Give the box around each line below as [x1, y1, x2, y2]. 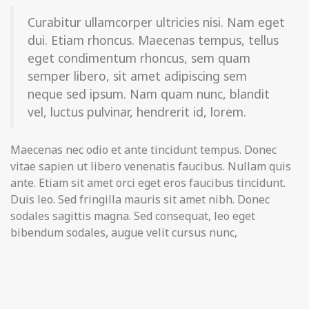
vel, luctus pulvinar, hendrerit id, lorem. [28, 103, 246, 120]
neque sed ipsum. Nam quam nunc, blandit [28, 86, 270, 102]
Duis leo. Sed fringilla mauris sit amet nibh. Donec [10, 192, 270, 207]
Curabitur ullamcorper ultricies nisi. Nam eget [28, 14, 285, 30]
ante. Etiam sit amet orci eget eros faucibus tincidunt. [10, 175, 286, 190]
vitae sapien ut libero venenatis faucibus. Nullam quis [10, 159, 291, 174]
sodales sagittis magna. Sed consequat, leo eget [10, 208, 255, 223]
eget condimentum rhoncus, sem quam [28, 50, 250, 66]
